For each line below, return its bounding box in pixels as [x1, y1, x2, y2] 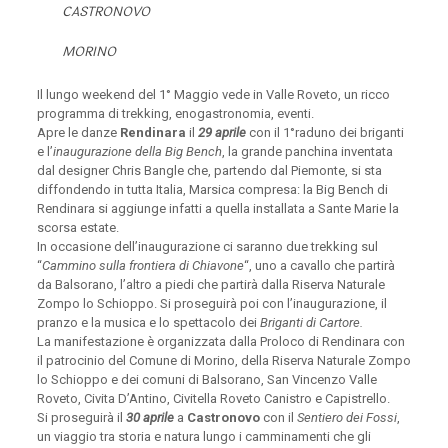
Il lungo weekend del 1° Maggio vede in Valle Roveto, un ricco [36, 87, 390, 103]
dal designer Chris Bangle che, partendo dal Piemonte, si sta [36, 163, 382, 179]
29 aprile [197, 125, 246, 141]
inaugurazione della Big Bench [52, 144, 222, 160]
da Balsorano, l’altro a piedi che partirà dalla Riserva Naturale [36, 277, 385, 293]
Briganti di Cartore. [259, 315, 363, 331]
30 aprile [125, 410, 174, 426]
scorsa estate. [36, 220, 119, 236]
